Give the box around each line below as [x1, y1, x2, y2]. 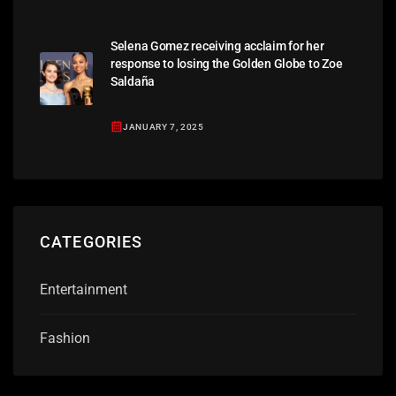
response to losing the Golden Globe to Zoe [110, 57, 343, 72]
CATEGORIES [40, 232, 143, 251]
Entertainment [40, 281, 127, 299]
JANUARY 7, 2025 [123, 121, 204, 132]
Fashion [40, 330, 90, 347]
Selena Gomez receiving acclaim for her [110, 39, 324, 54]
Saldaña [110, 74, 156, 89]
